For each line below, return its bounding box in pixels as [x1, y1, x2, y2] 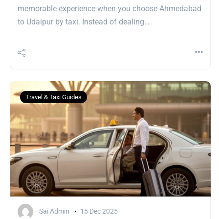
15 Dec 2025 [80, 207, 118, 215]
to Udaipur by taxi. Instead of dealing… [18, 17, 150, 26]
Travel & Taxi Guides [25, 93, 82, 101]
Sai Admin [39, 207, 69, 215]
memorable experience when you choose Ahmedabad [18, 4, 201, 13]
